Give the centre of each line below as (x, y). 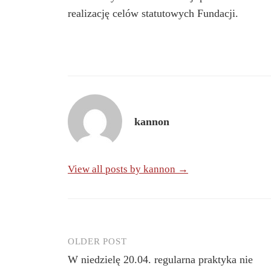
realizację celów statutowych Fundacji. (153, 14)
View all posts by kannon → (128, 169)
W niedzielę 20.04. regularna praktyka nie (160, 259)
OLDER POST (97, 241)
